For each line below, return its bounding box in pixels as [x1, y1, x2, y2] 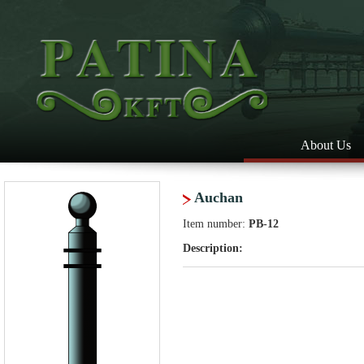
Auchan [194, 189, 243, 206]
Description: [183, 242, 243, 254]
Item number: [183, 218, 249, 230]
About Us [301, 138, 351, 152]
